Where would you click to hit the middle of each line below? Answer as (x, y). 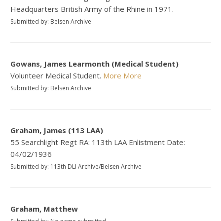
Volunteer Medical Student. (57, 76)
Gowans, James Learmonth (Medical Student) (95, 64)
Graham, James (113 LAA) (57, 130)
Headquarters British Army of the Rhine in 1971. (92, 9)
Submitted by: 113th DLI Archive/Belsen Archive (76, 167)
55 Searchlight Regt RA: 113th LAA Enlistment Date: (98, 142)
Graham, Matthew (44, 209)
